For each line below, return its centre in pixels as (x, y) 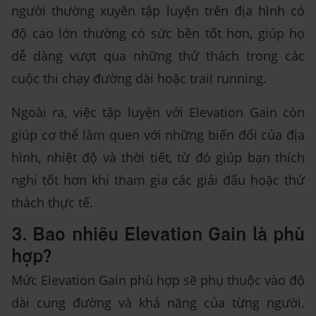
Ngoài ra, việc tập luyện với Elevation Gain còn (158, 112)
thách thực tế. (52, 202)
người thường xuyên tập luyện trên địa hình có (158, 10)
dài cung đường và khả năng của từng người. (158, 302)
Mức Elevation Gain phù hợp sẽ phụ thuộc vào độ (158, 280)
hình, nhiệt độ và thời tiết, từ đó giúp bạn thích (158, 157)
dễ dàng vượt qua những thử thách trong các (158, 55)
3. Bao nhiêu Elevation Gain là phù (158, 235)
